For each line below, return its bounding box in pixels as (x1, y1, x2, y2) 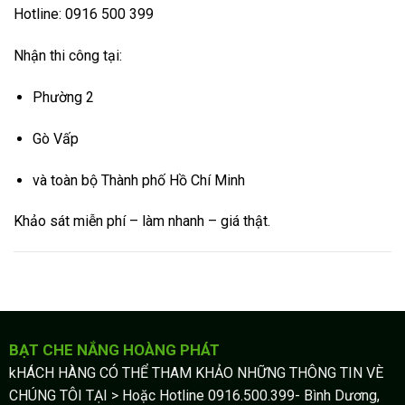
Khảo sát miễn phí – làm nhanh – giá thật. (14, 212, 270, 231)
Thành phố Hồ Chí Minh (100, 171, 245, 189)
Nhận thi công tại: (14, 47, 122, 65)
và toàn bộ (32, 171, 101, 189)
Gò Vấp (32, 129, 79, 147)
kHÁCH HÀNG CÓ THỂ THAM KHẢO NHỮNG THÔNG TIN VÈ (8, 364, 383, 382)
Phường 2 (32, 89, 94, 107)
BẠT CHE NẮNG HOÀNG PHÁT (8, 341, 220, 360)
